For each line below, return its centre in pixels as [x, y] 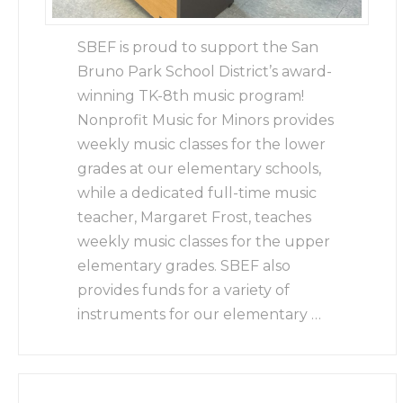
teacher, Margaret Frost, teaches [195, 217]
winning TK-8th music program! [191, 95]
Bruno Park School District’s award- [205, 71]
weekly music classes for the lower [202, 144]
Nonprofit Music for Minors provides [206, 120]
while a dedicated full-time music [197, 193]
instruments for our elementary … [200, 314]
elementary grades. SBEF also [184, 265]
